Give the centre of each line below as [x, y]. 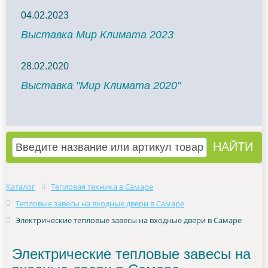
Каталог [21, 187]
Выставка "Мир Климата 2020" [101, 86]
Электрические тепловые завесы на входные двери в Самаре [129, 220]
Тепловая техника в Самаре [102, 187]
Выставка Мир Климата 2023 [97, 35]
